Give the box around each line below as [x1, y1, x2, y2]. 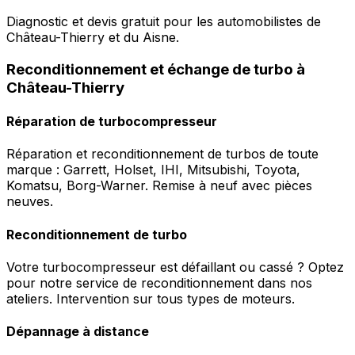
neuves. [6, 193, 53, 210]
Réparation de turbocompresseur [6, 113, 217, 130]
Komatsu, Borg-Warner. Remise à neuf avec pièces [6, 177, 312, 194]
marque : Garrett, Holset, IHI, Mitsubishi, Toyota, [6, 162, 300, 178]
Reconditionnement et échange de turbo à [6, 59, 305, 78]
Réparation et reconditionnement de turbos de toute [6, 146, 319, 162]
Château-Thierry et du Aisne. [6, 29, 179, 46]
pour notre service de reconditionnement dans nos [6, 274, 312, 291]
